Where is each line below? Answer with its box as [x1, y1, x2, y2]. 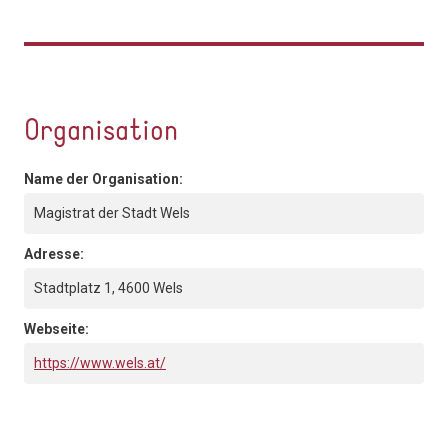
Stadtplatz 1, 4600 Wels [34, 279, 183, 296]
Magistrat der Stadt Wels [34, 204, 190, 221]
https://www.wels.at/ [34, 354, 166, 371]
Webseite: [24, 320, 92, 337]
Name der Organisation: [24, 170, 186, 187]
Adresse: [24, 245, 87, 262]
